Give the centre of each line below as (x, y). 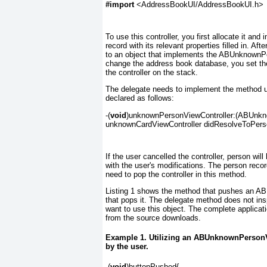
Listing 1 (120, 191)
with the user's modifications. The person (176, 165)
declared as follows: (140, 98)
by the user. (127, 247)
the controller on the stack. (152, 73)
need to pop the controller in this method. (176, 174)
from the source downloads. (153, 218)
